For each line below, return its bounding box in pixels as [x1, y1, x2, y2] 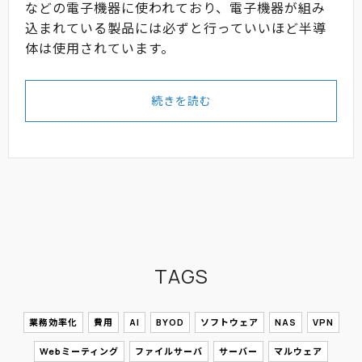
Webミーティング [40, 344, 119, 357]
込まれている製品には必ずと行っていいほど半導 [25, 19, 326, 38]
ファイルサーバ [135, 344, 203, 357]
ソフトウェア [200, 315, 259, 328]
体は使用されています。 [25, 40, 175, 58]
